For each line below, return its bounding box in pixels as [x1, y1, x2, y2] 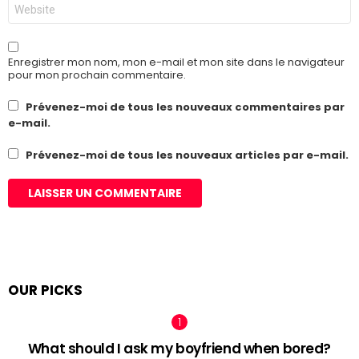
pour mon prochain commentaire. [8, 67, 186, 83]
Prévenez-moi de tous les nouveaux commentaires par [26, 99, 345, 115]
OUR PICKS [8, 280, 83, 300]
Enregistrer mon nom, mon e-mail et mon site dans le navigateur [8, 54, 345, 70]
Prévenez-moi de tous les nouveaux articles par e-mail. [26, 147, 349, 163]
